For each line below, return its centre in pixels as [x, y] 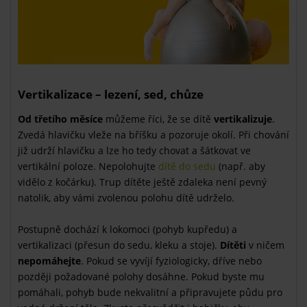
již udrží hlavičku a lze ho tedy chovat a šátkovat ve [134, 150]
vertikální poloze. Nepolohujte [88, 166]
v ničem [265, 245]
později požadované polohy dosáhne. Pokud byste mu [141, 276]
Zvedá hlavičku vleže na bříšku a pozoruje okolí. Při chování [153, 134]
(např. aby [241, 166]
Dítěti [233, 245]
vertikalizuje [243, 119]
